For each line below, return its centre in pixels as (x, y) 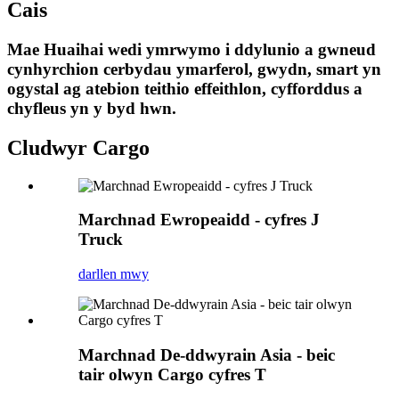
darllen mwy (114, 274)
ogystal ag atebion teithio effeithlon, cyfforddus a (185, 88)
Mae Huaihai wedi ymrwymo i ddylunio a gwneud (191, 49)
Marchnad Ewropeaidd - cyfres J (199, 220)
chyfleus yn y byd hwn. (92, 108)
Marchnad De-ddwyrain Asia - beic (207, 354)
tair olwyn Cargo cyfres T (172, 374)
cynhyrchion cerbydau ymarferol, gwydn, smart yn (194, 69)
